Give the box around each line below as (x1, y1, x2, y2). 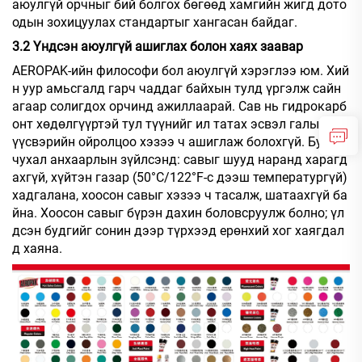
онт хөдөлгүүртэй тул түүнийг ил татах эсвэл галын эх (12, 116, 343, 133)
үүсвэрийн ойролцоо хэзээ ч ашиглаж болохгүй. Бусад (12, 134, 344, 150)
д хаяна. (12, 241, 62, 257)
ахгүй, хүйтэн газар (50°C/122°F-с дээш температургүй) (12, 170, 347, 186)
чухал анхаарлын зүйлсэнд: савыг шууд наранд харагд (12, 152, 347, 168)
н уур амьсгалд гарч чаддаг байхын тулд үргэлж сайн (12, 81, 341, 97)
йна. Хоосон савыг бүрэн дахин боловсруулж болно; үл (12, 205, 344, 221)
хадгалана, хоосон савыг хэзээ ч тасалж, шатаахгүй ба (12, 187, 347, 204)
